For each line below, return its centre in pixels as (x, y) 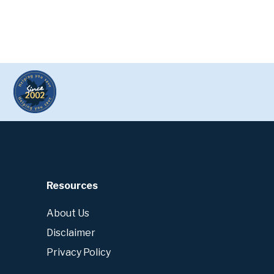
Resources (72, 185)
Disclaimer (71, 233)
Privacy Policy (79, 253)
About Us (68, 213)
